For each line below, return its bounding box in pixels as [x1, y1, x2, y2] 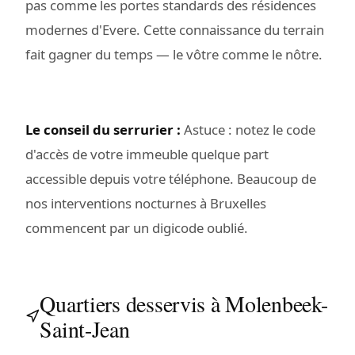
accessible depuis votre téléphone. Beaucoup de [25, 169, 316, 188]
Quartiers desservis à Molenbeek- [40, 288, 328, 319]
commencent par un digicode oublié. [25, 218, 248, 237]
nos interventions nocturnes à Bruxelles [25, 193, 266, 212]
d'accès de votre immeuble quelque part [25, 144, 269, 163]
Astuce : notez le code [181, 120, 315, 139]
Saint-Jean [40, 313, 130, 344]
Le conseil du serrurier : [25, 120, 181, 139]
